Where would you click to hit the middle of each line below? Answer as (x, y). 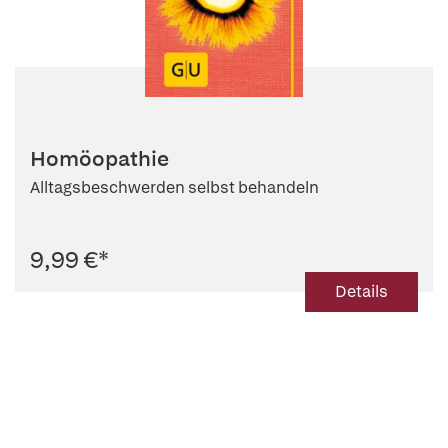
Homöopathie (99, 158)
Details (361, 291)
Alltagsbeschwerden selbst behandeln (174, 187)
